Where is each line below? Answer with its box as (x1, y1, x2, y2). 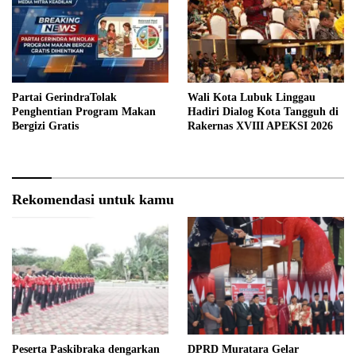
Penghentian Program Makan (12, 106, 156, 118)
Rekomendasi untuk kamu (12, 192, 174, 208)
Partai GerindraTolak (12, 91, 117, 104)
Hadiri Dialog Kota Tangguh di (188, 106, 339, 118)
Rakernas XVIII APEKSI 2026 (188, 120, 333, 133)
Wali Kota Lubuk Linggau (188, 91, 315, 104)
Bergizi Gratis (12, 120, 79, 133)
